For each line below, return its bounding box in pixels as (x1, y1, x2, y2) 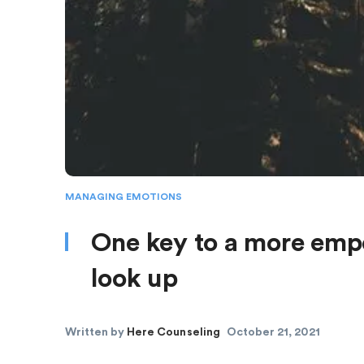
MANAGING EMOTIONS (64, 191, 182, 201)
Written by (64, 326, 128, 338)
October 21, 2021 (226, 326, 320, 338)
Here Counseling (127, 326, 220, 338)
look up (90, 265, 178, 292)
